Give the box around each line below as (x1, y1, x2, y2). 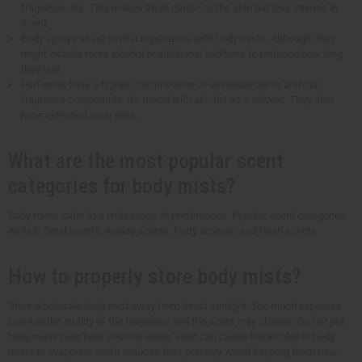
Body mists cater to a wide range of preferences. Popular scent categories (8, 208, 346, 221)
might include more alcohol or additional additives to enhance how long (21, 47, 343, 60)
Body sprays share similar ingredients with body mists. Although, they (21, 32, 336, 44)
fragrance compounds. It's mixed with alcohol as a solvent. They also (21, 93, 335, 106)
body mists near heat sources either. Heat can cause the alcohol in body (8, 330, 335, 343)
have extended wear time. (21, 108, 138, 121)
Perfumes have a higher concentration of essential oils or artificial (21, 78, 321, 90)
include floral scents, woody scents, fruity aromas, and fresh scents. (8, 224, 319, 237)
